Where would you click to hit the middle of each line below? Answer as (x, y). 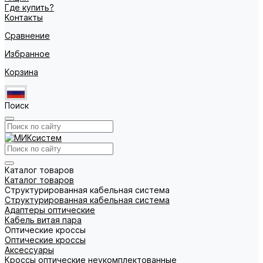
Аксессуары (29, 250)
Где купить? (29, 7)
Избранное (27, 54)
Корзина (21, 72)
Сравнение (27, 36)
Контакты (24, 17)
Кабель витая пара (43, 220)
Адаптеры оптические (50, 210)
